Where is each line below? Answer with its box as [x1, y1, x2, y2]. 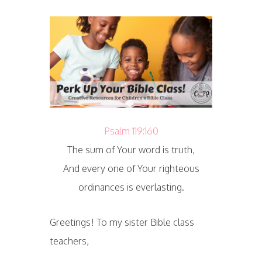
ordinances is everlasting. [78, 181, 184, 193]
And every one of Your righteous [63, 163, 199, 174]
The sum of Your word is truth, [67, 144, 195, 156]
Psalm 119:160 [104, 125, 158, 137]
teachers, [49, 235, 89, 247]
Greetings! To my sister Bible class [49, 216, 194, 228]
